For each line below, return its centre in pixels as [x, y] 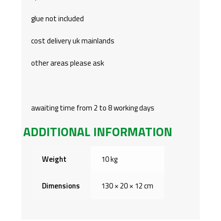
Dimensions [61, 185]
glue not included [57, 18]
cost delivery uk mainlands [73, 41]
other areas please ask [67, 63]
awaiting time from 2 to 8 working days [92, 108]
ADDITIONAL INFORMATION [98, 131]
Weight [55, 159]
